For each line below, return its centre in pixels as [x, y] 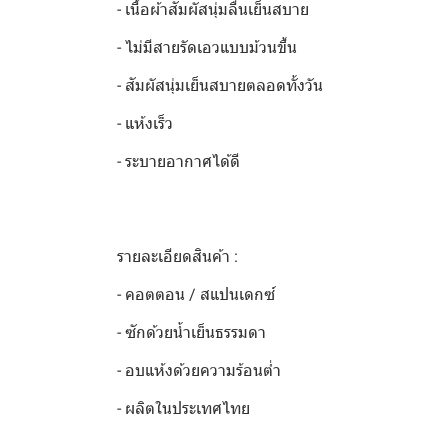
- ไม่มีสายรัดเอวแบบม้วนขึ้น [207, 47]
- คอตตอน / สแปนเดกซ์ [196, 294]
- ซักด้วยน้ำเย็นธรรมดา [191, 332]
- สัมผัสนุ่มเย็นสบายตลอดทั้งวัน [220, 85]
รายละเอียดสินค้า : [177, 256]
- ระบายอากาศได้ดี [178, 161]
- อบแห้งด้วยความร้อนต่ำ [199, 370]
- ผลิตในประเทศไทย [183, 408]
